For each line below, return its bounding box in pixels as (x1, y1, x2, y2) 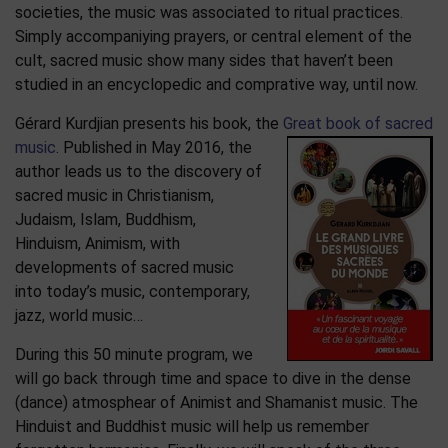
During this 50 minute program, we (15, 344, 253, 364)
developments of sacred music (15, 257, 234, 277)
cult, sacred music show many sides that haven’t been (15, 50, 393, 70)
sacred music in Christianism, (15, 185, 214, 205)
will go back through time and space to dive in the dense (15, 368, 411, 388)
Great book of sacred (283, 113, 433, 133)
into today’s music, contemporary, (15, 281, 250, 301)
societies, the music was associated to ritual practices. (15, 2, 403, 22)
